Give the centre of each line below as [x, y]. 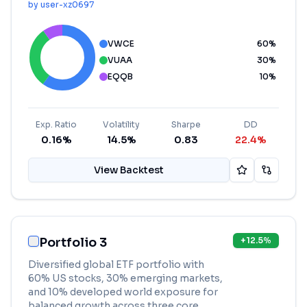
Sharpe [186, 124]
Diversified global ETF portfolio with [116, 265]
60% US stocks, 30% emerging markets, [125, 278]
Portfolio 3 [73, 243]
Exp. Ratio [57, 124]
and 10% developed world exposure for [123, 292]
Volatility [121, 124]
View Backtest [129, 170]
